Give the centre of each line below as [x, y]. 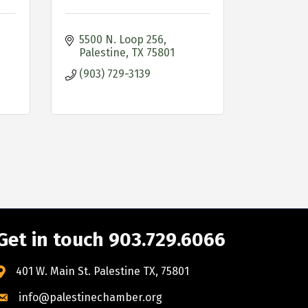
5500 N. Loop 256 [121, 40]
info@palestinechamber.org [91, 298]
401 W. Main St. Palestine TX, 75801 [103, 272]
